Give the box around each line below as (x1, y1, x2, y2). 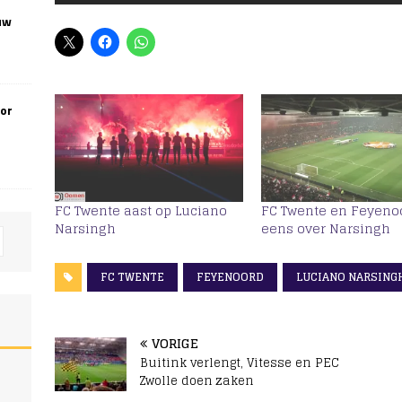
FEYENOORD (196, 267, 264, 287)
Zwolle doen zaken (139, 371, 254, 392)
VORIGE (151, 332, 198, 355)
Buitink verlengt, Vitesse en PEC (139, 353, 339, 374)
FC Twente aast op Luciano (54, 199, 227, 223)
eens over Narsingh (261, 217, 391, 240)
